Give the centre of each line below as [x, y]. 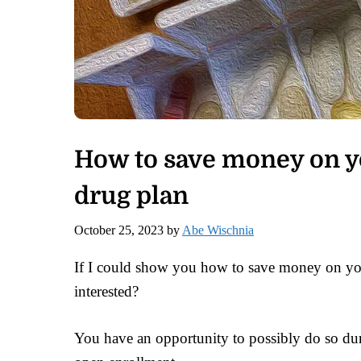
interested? [106, 291]
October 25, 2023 [119, 230]
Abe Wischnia [218, 230]
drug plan [131, 195]
